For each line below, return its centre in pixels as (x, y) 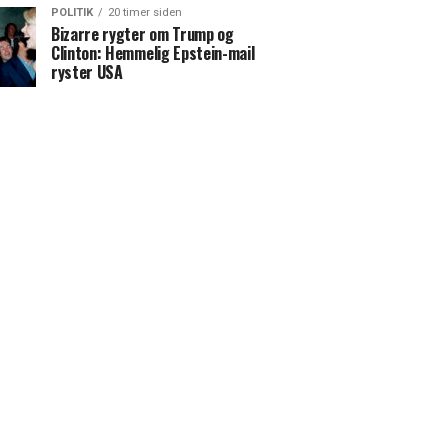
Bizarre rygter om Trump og (142, 34)
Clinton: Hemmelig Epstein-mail (153, 53)
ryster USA (87, 72)
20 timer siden (145, 12)
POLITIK (72, 12)
